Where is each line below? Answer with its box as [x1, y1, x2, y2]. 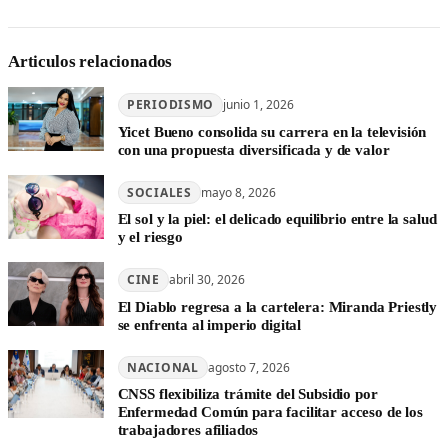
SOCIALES [126, 183, 192, 201]
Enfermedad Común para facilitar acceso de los [117, 404, 423, 421]
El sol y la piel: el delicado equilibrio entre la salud [117, 211, 437, 228]
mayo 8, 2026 [200, 183, 276, 201]
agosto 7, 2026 [207, 358, 290, 376]
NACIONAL [126, 358, 199, 376]
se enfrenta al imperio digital [117, 316, 302, 333]
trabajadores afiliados [117, 422, 259, 439]
